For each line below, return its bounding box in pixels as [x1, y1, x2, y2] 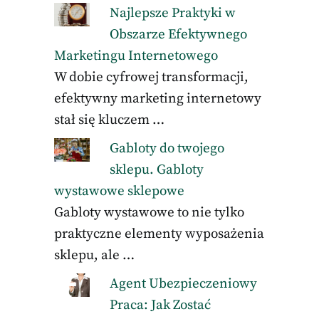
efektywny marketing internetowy [53, 90, 261, 107]
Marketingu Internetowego [53, 48, 218, 64]
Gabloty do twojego [110, 140, 225, 157]
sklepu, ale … [53, 247, 135, 263]
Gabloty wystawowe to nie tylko [53, 204, 244, 221]
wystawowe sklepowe [53, 183, 184, 199]
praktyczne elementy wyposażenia [53, 226, 264, 242]
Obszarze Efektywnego [110, 26, 248, 43]
